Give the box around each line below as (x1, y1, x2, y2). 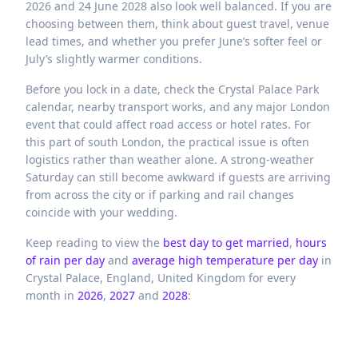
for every (245, 270, 296, 285)
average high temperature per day (132, 253, 318, 268)
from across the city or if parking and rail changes (26, 187, 294, 202)
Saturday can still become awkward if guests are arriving (26, 169, 331, 185)
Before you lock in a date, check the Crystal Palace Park (26, 82, 319, 97)
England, (106, 270, 157, 285)
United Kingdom (157, 270, 245, 285)
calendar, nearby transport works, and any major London (26, 99, 330, 114)
